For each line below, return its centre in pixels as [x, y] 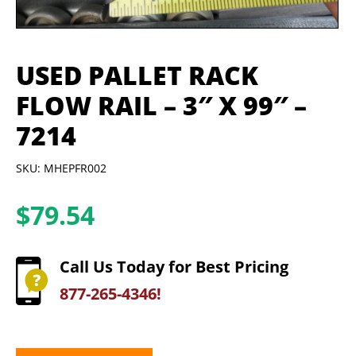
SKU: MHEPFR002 [61, 168]
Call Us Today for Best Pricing [174, 266]
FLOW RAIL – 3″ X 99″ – [161, 106]
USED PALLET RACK [137, 75]
